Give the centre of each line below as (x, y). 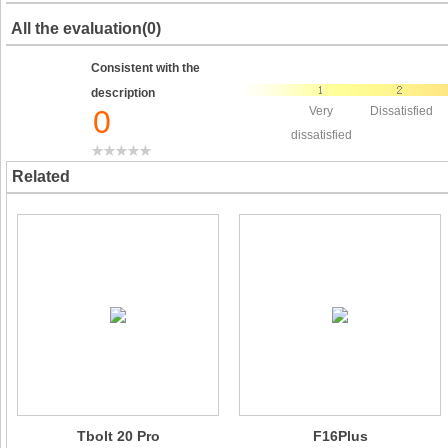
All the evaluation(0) (86, 28)
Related (41, 176)
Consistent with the (145, 68)
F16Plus (340, 436)
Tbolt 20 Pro (118, 436)
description (123, 93)
